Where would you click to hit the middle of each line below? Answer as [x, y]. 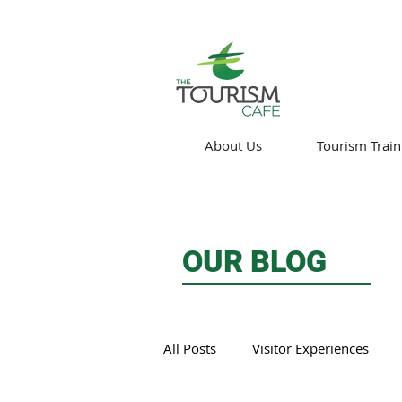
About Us [233, 145]
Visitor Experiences [310, 348]
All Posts [190, 348]
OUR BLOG [254, 261]
